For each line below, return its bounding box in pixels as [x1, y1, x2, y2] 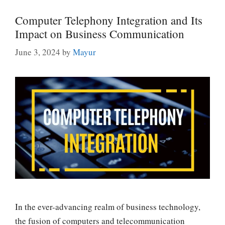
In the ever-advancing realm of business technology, [15, 201, 200, 213]
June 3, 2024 [15, 46, 60, 58]
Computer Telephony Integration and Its [15, 12, 202, 28]
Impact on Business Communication [15, 26, 184, 41]
